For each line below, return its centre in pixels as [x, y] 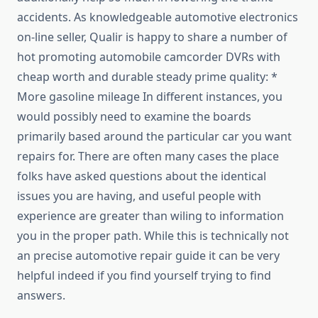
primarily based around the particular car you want [154, 137]
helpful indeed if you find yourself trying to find [144, 276]
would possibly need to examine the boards [134, 117]
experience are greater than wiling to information [150, 216]
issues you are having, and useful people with [139, 196]
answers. [41, 296]
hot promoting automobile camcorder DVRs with [149, 57]
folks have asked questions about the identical [142, 176]
